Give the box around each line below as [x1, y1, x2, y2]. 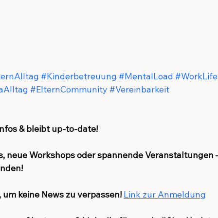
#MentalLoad [119, 70, 173, 82]
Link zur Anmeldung [124, 188, 206, 200]
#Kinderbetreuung [41, 70, 117, 82]
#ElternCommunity [30, 83, 108, 95]
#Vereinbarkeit [109, 83, 169, 95]
